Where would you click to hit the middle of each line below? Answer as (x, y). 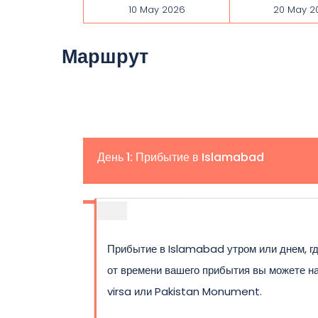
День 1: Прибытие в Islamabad (181, 158)
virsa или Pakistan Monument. (185, 291)
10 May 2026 (157, 10)
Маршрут (105, 56)
